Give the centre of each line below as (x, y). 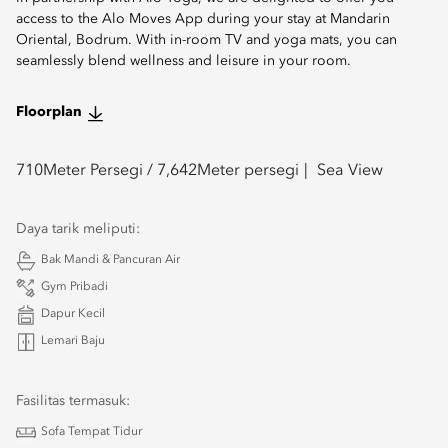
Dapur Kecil (73, 314)
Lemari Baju (73, 341)
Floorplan (49, 112)
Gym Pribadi (74, 287)
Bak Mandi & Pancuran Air (110, 260)
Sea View (350, 171)
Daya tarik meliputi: (78, 229)
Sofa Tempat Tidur (91, 432)
